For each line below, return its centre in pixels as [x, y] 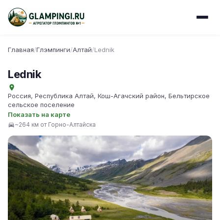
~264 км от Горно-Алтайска [55, 124]
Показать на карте [39, 114]
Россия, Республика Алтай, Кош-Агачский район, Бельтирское [109, 96]
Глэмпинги [53, 50]
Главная [21, 50]
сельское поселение [41, 105]
